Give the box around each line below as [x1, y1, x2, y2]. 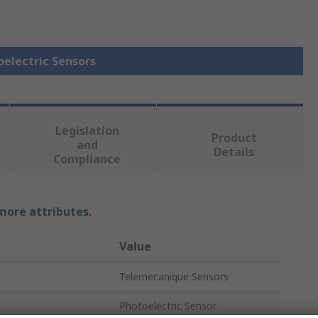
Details [214, 144, 255, 160]
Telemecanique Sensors [119, 270, 229, 284]
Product [211, 130, 257, 146]
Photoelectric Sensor [119, 299, 216, 313]
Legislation [55, 123, 119, 139]
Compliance [53, 151, 121, 168]
